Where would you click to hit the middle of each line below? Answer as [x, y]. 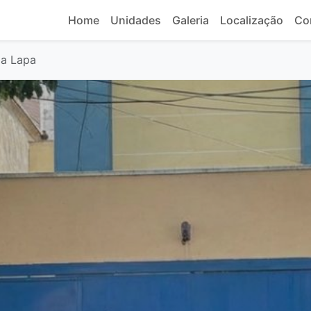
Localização [252, 20]
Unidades [136, 20]
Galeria [191, 20]
